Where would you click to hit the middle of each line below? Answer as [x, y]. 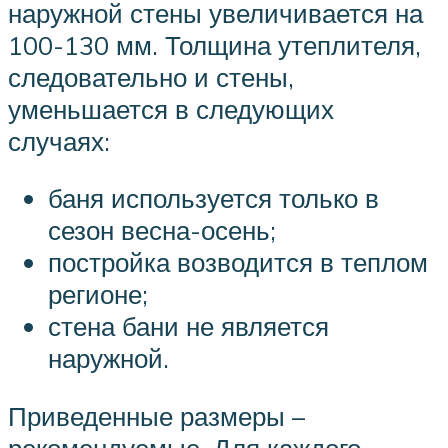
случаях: [59, 140]
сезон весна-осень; [162, 230]
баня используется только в [213, 198]
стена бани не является [188, 326]
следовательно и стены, [151, 76]
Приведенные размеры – [156, 415]
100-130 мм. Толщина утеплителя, [214, 44]
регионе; [98, 294]
